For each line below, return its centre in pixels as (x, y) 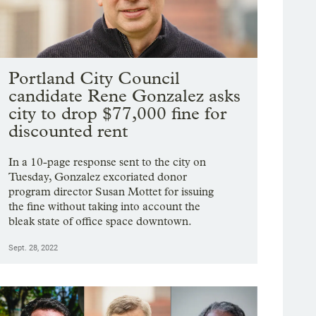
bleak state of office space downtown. (101, 221)
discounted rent (68, 131)
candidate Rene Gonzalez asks (125, 96)
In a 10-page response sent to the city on (108, 162)
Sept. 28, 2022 (34, 248)
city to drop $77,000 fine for (118, 114)
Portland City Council (95, 78)
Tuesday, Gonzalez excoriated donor (98, 177)
